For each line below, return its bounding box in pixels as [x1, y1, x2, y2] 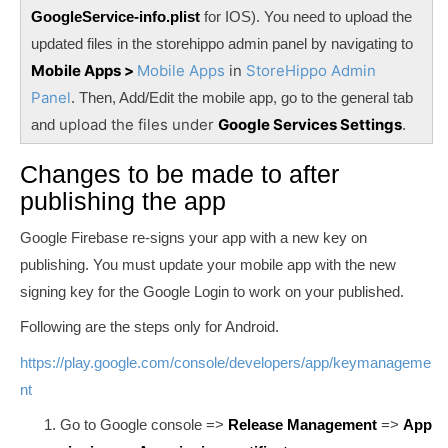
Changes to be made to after [20, 160, 339, 189]
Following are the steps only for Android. [20, 318, 279, 336]
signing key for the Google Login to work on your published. [20, 282, 408, 300]
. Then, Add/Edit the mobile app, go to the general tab [71, 89, 413, 107]
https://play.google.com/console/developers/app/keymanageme [20, 353, 431, 371]
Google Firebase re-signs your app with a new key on [20, 228, 367, 246]
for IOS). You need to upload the [200, 8, 412, 26]
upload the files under [59, 115, 218, 135]
